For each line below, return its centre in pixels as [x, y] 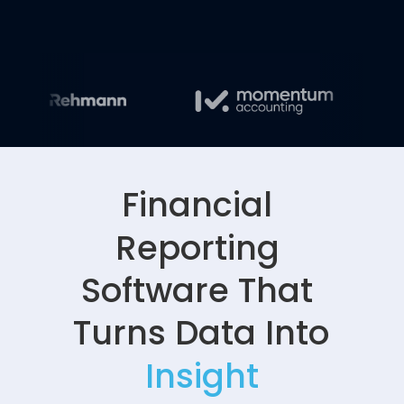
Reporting [197, 248]
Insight [202, 376]
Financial [197, 205]
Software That [197, 291]
